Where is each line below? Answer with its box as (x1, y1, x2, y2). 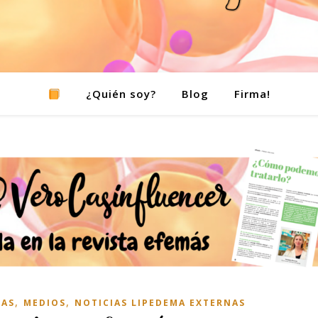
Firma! (234, 87, 270, 101)
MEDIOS (23, 297, 66, 309)
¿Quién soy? (85, 87, 156, 101)
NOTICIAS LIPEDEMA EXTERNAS (75, 297, 246, 309)
